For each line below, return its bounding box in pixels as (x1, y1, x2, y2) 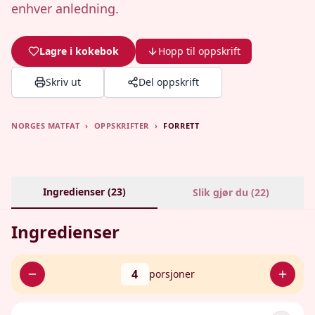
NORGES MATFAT (11, 120, 80, 131)
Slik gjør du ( (192, 186, 255, 199)
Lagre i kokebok (39, 44, 119, 58)
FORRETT (163, 120, 200, 131)
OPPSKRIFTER (94, 120, 149, 131)
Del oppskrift (139, 75, 199, 89)
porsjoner (148, 267, 195, 281)
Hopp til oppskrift (158, 44, 240, 58)
